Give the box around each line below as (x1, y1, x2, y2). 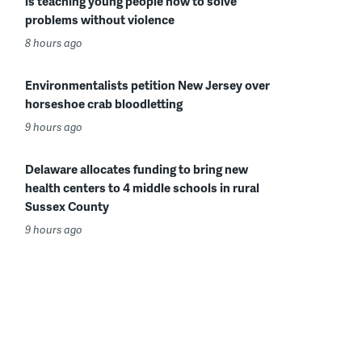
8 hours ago (25, 36, 82, 50)
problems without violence (25, 11, 175, 28)
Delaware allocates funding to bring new (25, 160, 248, 178)
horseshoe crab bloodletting (25, 95, 183, 112)
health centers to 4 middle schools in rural (25, 179, 259, 196)
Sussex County (25, 197, 109, 215)
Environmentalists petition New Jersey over (25, 76, 270, 94)
